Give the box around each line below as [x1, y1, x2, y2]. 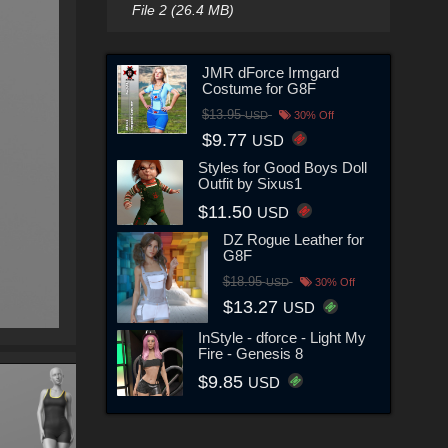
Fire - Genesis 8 [197, 344, 303, 362]
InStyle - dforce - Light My [197, 328, 366, 346]
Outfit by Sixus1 [197, 174, 302, 192]
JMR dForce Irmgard [201, 63, 339, 81]
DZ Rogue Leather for [222, 231, 364, 249]
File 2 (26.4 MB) [131, 2, 234, 18]
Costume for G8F [201, 79, 316, 97]
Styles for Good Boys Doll [197, 158, 367, 176]
